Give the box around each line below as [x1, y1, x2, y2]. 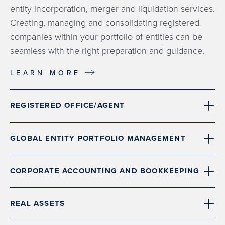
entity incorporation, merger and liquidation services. [10, 2, 215, 14]
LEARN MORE [10, 68, 81, 78]
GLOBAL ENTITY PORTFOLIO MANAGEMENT [10, 133, 186, 144]
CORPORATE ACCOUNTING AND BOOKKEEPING [10, 165, 200, 177]
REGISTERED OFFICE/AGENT [10, 100, 125, 111]
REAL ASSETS [10, 198, 65, 209]
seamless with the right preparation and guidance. [10, 44, 204, 56]
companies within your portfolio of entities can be [10, 30, 202, 42]
